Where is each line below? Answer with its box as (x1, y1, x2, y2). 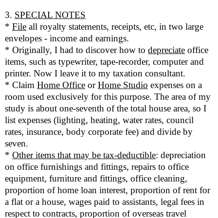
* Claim (5, 80, 37, 91)
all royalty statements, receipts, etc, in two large (26, 21, 203, 32)
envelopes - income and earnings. (5, 33, 129, 44)
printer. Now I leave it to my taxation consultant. (5, 68, 185, 79)
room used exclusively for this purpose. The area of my (5, 91, 211, 102)
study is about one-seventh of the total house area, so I (5, 103, 206, 114)
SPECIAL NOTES (15, 10, 86, 20)
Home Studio (98, 80, 148, 91)
